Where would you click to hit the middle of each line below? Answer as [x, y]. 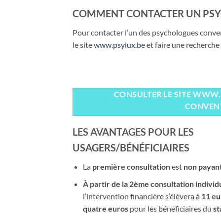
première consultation [131, 166]
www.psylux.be [120, 44]
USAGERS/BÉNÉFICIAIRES [131, 147]
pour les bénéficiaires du [170, 208]
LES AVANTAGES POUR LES [133, 131]
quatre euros [105, 208]
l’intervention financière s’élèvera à [142, 196]
